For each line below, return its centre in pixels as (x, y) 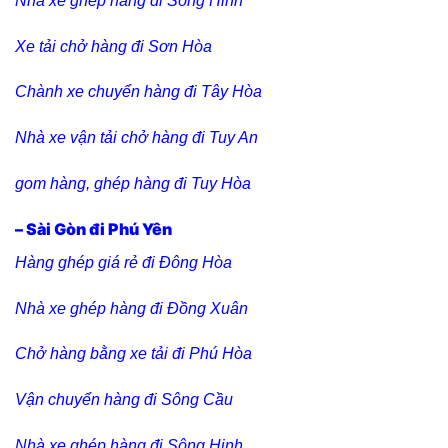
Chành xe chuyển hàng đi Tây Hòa (138, 92)
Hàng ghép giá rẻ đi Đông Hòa (123, 262)
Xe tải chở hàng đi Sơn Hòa (113, 46)
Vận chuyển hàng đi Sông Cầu (124, 400)
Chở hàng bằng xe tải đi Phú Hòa (133, 354)
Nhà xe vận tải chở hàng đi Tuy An (136, 138)
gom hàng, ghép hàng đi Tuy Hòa (133, 183)
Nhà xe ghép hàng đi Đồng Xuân (131, 308)
